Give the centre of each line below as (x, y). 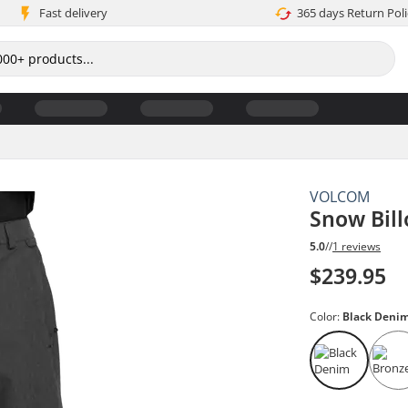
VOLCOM (340, 196)
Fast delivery (73, 13)
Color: (326, 317)
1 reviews (357, 247)
